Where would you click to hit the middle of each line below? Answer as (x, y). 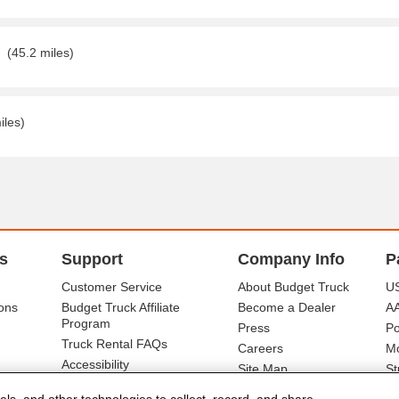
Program (85, 323)
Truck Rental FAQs (114, 344)
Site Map (262, 369)
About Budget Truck (293, 287)
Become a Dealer (286, 307)
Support (92, 259)
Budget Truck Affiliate (120, 307)
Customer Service (111, 287)
